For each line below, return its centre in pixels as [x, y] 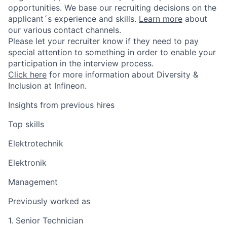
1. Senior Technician [46, 220]
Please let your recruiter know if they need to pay [103, 41]
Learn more [161, 18]
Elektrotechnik [36, 143]
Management [33, 182]
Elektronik [27, 162]
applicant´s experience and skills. [73, 18]
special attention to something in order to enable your [112, 52]
